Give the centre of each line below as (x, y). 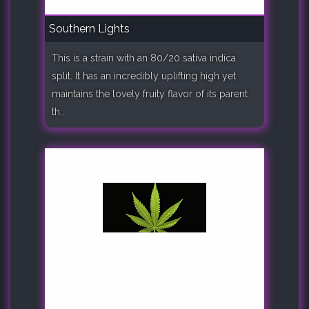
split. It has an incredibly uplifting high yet (144, 76)
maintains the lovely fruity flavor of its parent (150, 93)
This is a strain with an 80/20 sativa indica (144, 58)
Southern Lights (89, 28)
